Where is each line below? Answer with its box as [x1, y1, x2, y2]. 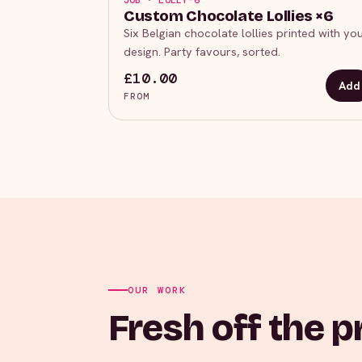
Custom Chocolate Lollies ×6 [124, 6, 334, 26]
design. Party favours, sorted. [124, 44, 280, 60]
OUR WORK [128, 283, 187, 297]
